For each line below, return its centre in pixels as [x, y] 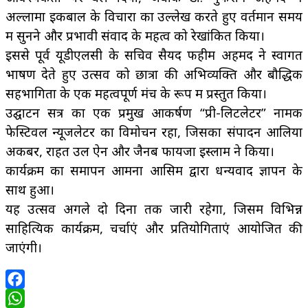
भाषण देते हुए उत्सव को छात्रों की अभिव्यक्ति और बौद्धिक [154, 74]
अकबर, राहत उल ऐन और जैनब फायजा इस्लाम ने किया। [140, 151]
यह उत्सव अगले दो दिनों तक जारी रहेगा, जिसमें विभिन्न [154, 208]
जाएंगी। [24, 247]
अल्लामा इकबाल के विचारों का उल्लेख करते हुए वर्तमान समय [154, 16]
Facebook [34, 298]
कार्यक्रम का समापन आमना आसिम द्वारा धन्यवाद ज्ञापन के [154, 170]
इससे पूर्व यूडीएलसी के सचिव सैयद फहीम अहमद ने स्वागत [154, 54]
